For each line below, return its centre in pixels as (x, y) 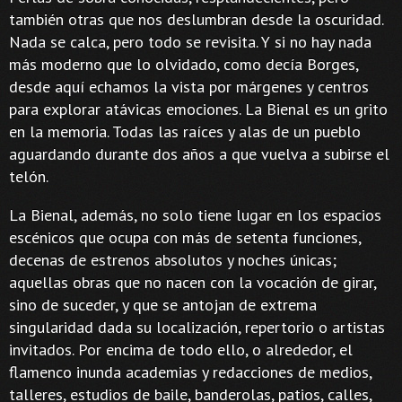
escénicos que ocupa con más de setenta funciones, (185, 237)
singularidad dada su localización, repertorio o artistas (197, 327)
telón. (29, 176)
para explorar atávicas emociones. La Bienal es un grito (198, 109)
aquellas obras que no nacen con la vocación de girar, (192, 282)
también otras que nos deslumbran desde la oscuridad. (196, 19)
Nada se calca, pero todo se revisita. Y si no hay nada (190, 41)
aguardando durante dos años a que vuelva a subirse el (199, 153)
